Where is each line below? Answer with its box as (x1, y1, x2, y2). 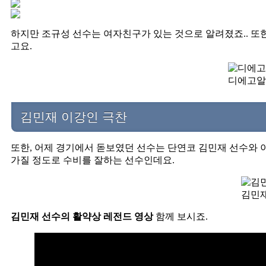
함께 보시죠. (153, 211, 208, 222)
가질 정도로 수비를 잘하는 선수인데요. (11, 155, 175, 166)
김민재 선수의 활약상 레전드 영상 (11, 211, 153, 222)
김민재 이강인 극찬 (20, 110, 127, 124)
